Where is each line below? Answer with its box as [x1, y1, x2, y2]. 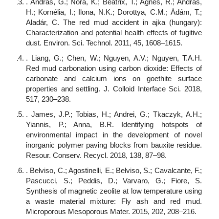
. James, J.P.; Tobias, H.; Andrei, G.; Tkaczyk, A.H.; [26, 110, 202, 119]
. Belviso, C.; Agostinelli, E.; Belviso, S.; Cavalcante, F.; [26, 166, 202, 175]
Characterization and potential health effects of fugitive [26, 28, 202, 37]
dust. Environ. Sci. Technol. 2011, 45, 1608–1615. [26, 39, 182, 47]
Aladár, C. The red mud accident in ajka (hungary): [26, 18, 202, 27]
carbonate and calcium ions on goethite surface [26, 74, 202, 83]
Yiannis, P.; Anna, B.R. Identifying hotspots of [26, 120, 202, 129]
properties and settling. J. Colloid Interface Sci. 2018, [26, 85, 202, 93]
